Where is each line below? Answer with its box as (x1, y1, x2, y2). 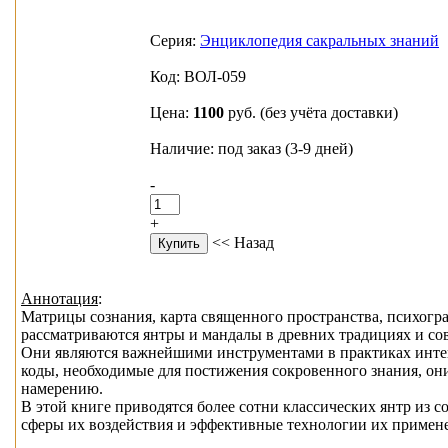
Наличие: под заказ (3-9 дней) (150, 139, 353, 157)
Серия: (150, 31, 200, 49)
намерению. (21, 380, 103, 398)
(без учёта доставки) (260, 103, 398, 121)
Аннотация (21, 290, 98, 308)
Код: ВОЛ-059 (150, 67, 246, 85)
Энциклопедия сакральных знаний (200, 31, 439, 49)
